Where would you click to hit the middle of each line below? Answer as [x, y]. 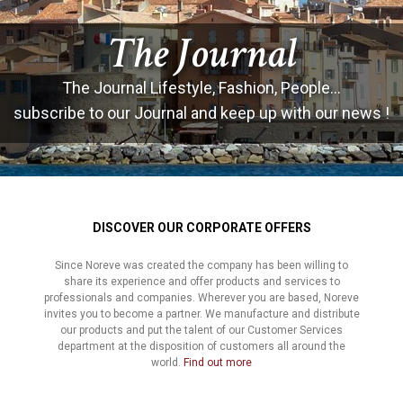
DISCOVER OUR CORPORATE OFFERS [201, 227]
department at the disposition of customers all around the [201, 346]
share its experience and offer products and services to [201, 281]
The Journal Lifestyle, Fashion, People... [201, 87]
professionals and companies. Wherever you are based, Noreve [201, 297]
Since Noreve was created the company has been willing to [201, 265]
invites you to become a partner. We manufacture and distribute [201, 313]
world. [167, 362]
